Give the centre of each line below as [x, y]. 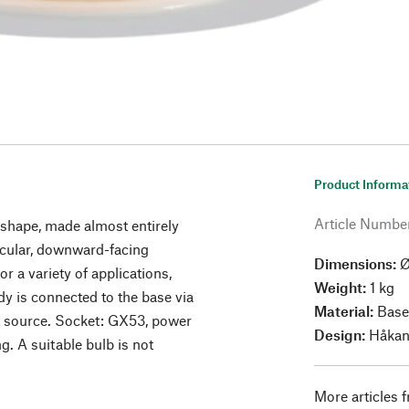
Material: [346, 311]
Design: [340, 335]
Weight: [342, 288]
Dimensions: [357, 264]
